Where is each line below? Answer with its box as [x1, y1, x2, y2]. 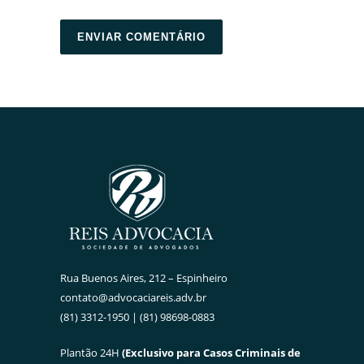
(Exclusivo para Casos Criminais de [122, 345, 301, 361]
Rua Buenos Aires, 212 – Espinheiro [60, 271, 227, 286]
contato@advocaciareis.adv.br [60, 290, 206, 305]
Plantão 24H [60, 345, 122, 361]
